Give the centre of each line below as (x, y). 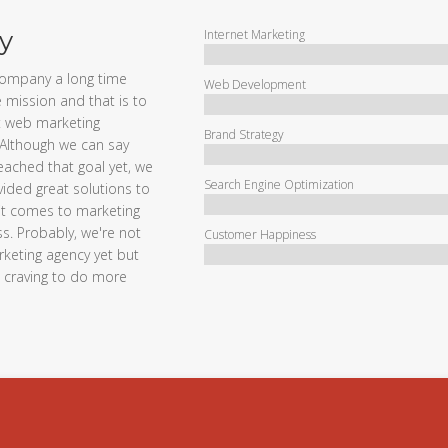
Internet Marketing (254, 35)
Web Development (254, 85)
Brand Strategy (243, 135)
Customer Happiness (259, 235)
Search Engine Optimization (278, 185)
